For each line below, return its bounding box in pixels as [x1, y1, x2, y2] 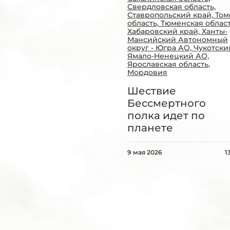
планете [127, 122, 173, 134]
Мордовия [127, 68, 167, 77]
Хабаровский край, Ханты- [127, 27, 227, 36]
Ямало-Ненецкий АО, [127, 51, 209, 61]
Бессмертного [127, 97, 206, 109]
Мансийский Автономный [127, 35, 228, 44]
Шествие [127, 85, 176, 97]
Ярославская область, [127, 60, 210, 69]
